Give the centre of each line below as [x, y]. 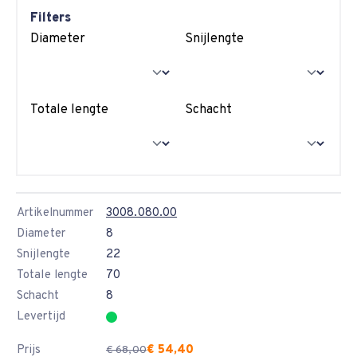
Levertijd [41, 317]
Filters [51, 18]
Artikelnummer [55, 213]
